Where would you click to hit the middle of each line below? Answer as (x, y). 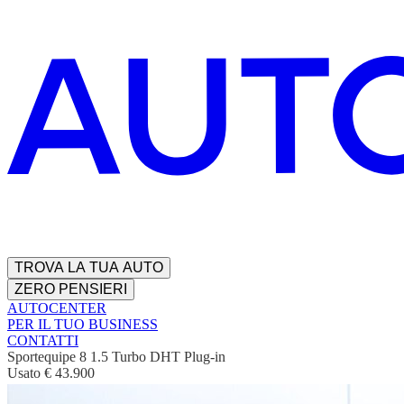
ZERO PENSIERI (71, 289)
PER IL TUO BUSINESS (83, 325)
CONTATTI (43, 341)
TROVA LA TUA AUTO (89, 268)
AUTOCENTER (57, 308)
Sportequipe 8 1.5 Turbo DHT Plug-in (116, 357)
